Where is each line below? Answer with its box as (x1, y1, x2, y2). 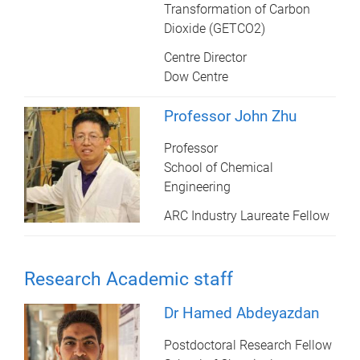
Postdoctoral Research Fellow (164, 337, 333, 353)
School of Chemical (164, 159, 274, 175)
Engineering (164, 178, 231, 194)
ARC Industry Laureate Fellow (164, 207, 330, 223)
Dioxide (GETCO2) (164, 20, 266, 36)
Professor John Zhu (164, 106, 297, 125)
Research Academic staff (24, 268, 233, 290)
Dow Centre (164, 68, 229, 84)
